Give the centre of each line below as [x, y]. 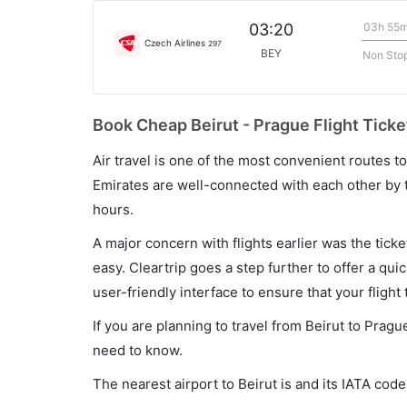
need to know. [138, 350]
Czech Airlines [176, 42]
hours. [113, 209]
